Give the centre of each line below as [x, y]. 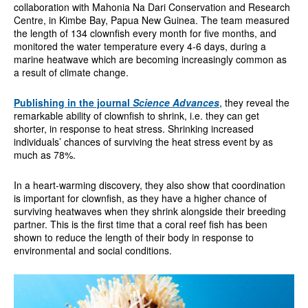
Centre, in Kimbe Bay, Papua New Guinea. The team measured [151, 20]
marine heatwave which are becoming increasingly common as [150, 59]
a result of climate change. [71, 72]
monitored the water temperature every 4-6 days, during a [140, 46]
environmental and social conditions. [92, 250]
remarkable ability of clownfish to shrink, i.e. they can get [136, 115]
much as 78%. [44, 154]
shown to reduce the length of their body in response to [133, 237]
